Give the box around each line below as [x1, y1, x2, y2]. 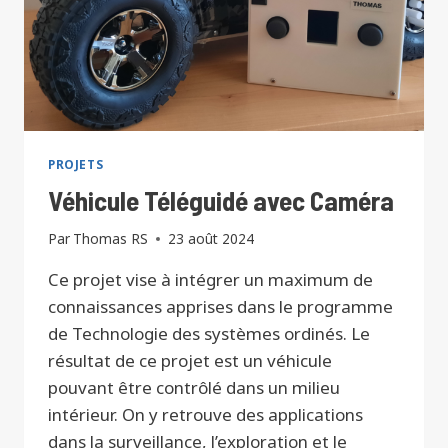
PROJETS [48, 155, 104, 172]
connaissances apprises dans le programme [48, 295, 393, 319]
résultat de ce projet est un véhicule [48, 349, 332, 373]
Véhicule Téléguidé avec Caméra [48, 183, 394, 216]
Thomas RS [73, 229, 149, 249]
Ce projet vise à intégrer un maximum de [48, 268, 373, 292]
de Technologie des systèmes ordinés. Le [48, 322, 370, 346]
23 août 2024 [168, 229, 255, 249]
